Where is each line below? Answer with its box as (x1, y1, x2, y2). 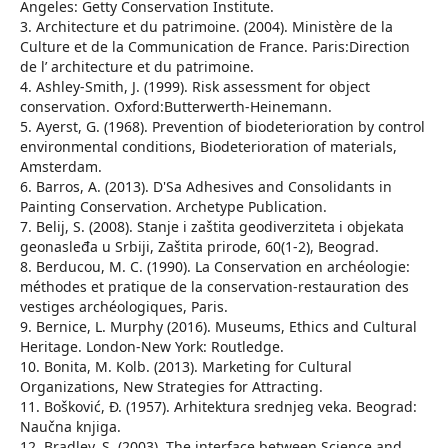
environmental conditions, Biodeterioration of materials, (19, 137, 397, 157)
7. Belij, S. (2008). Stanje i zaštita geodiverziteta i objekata (19, 217, 404, 237)
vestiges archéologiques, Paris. (19, 297, 228, 317)
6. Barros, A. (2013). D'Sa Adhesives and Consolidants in (19, 177, 392, 197)
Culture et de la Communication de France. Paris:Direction (19, 37, 410, 57)
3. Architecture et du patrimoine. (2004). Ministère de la (19, 17, 393, 37)
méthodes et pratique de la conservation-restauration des (19, 277, 409, 297)
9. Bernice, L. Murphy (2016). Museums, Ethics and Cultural (19, 317, 417, 337)
